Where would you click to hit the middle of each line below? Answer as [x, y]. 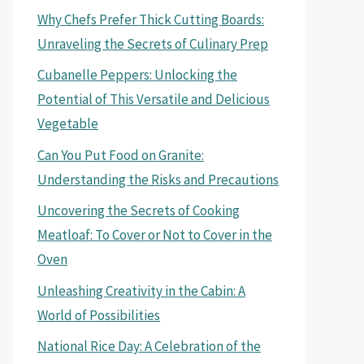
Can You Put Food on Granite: [121, 155]
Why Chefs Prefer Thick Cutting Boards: [151, 19]
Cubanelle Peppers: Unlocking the [137, 75]
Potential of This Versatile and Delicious [154, 99]
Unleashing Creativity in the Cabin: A [141, 290]
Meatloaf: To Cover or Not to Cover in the [155, 235]
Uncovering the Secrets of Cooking [139, 210]
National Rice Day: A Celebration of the [149, 346]
